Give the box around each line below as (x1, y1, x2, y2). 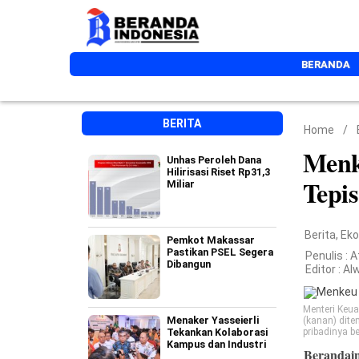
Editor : (305, 263, 343, 276)
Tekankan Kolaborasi (167, 326, 268, 338)
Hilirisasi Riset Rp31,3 (167, 166, 270, 178)
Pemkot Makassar (167, 234, 255, 246)
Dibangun (167, 258, 211, 270)
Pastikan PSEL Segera (167, 246, 273, 258)
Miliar (167, 178, 195, 190)
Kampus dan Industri (167, 338, 266, 350)
